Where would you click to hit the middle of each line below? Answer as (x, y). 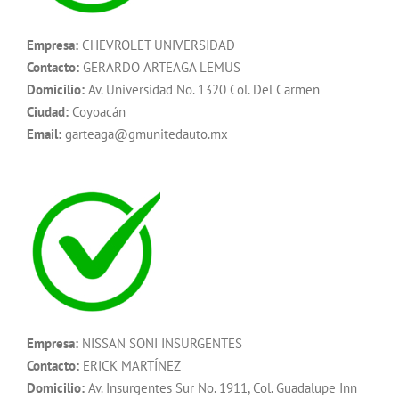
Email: (44, 134)
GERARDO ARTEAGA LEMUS (160, 68)
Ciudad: (48, 112)
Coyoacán (97, 112)
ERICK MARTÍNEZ (130, 366)
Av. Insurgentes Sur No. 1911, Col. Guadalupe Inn (221, 388)
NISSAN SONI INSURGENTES (160, 344)
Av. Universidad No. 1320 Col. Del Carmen (202, 90)
